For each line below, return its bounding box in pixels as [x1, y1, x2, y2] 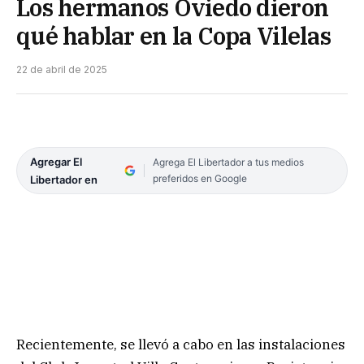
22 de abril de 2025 [16, 63, 107, 76]
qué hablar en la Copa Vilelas [16, 19, 331, 51]
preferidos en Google [152, 171, 247, 184]
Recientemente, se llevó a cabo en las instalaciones [16, 335, 345, 353]
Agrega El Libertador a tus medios [152, 155, 304, 168]
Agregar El [30, 154, 82, 168]
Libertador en [30, 172, 97, 186]
